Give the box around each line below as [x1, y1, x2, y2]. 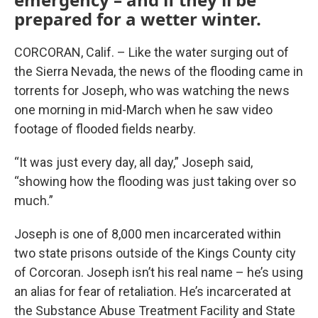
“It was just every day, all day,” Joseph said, [14, 155, 253, 170]
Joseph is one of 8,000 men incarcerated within [14, 226, 281, 241]
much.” [14, 193, 53, 208]
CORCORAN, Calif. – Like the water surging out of [14, 45, 289, 60]
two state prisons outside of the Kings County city [14, 246, 296, 261]
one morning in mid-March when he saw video [14, 102, 273, 117]
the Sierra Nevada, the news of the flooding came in [14, 64, 303, 79]
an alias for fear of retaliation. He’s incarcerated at [14, 284, 291, 299]
